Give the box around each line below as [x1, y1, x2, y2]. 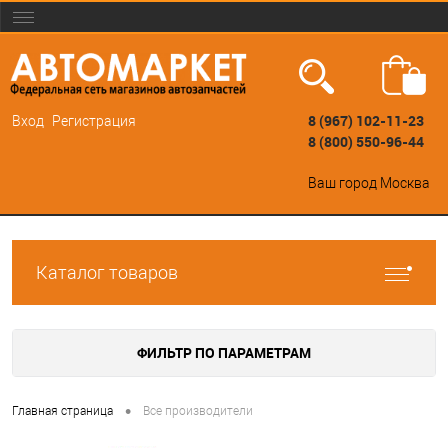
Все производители [143, 404, 253, 419]
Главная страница [12, 404, 113, 419]
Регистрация [52, 113, 136, 130]
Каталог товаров [36, 262, 178, 283]
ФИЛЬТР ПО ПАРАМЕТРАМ [137, 343, 311, 362]
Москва [380, 175, 430, 191]
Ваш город [308, 175, 377, 191]
